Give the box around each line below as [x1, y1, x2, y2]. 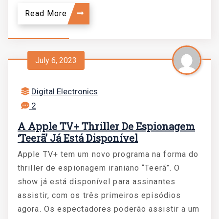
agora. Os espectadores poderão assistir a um [18, 204, 200, 214]
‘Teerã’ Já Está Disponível [18, 131, 138, 144]
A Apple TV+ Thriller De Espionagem [18, 120, 195, 132]
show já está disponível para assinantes [18, 177, 175, 186]
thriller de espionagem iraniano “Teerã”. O [18, 163, 180, 173]
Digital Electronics [31, 87, 98, 96]
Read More [25, 9, 69, 18]
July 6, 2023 [35, 55, 77, 65]
